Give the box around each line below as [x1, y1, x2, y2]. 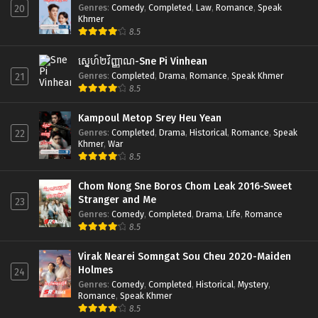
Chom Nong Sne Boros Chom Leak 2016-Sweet [78, 180, 292, 192]
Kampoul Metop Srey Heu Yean [78, 111, 221, 124]
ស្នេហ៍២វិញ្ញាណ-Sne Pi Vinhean [78, 55, 207, 67]
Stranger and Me [78, 193, 156, 206]
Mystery [238, 278, 268, 290]
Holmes [78, 263, 113, 276]
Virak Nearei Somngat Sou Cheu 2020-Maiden [78, 250, 291, 263]
